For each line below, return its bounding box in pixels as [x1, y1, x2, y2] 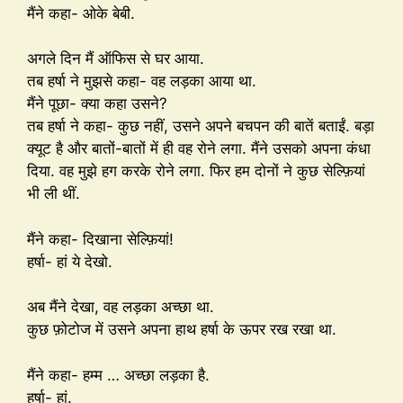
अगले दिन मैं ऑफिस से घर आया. [27, 49, 204, 68]
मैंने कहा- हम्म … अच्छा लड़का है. [27, 365, 210, 384]
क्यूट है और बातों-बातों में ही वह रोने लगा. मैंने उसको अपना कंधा [27, 139, 371, 158]
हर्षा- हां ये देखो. [27, 252, 112, 271]
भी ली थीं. [27, 184, 80, 203]
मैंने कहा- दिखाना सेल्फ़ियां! [27, 229, 174, 248]
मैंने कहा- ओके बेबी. [27, 4, 135, 22]
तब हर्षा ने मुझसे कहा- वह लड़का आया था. [27, 72, 256, 91]
